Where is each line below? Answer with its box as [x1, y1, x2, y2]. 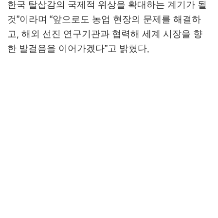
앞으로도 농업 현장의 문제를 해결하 [53, 14, 201, 24]
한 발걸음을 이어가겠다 [7, 43, 105, 54]
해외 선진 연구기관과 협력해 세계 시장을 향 [21, 28, 202, 39]
